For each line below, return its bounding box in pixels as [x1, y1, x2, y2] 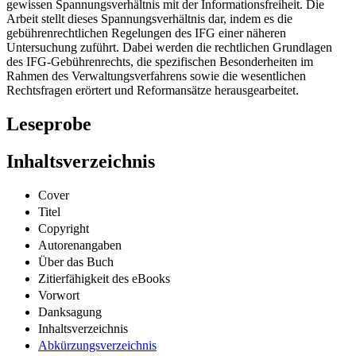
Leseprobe [6, 114, 91, 135]
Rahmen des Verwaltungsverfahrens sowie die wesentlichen [6, 69, 306, 83]
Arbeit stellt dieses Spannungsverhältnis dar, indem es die [6, 12, 292, 26]
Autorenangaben [38, 238, 122, 252]
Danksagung [38, 304, 102, 319]
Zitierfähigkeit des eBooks [38, 271, 170, 285]
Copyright [38, 221, 89, 235]
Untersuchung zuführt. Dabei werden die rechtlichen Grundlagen [6, 41, 332, 55]
